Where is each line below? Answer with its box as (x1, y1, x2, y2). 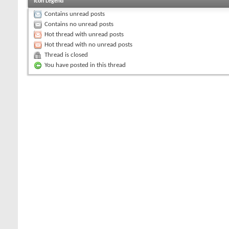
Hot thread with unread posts (44, 31, 124, 38)
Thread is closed (44, 51, 88, 58)
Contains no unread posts (44, 20, 113, 28)
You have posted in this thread (44, 61, 126, 68)
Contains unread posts (44, 10, 105, 17)
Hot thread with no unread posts (44, 41, 132, 48)
